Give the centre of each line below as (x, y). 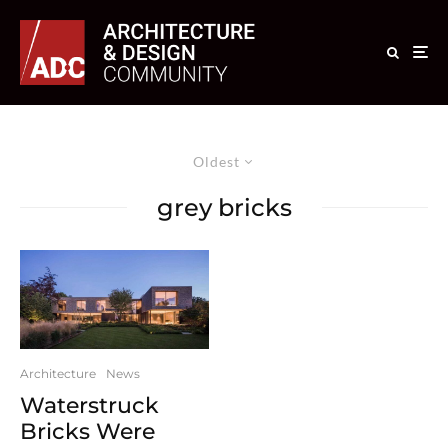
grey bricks (224, 207)
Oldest (216, 161)
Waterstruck (89, 405)
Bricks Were (87, 431)
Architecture (58, 373)
